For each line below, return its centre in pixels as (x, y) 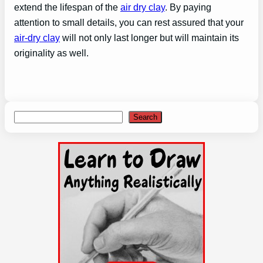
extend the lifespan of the (67, 7)
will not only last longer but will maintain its (149, 37)
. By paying (188, 7)
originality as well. (51, 53)
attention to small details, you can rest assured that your (129, 22)
